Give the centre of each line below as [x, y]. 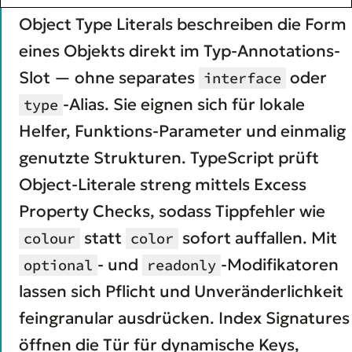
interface [242, 78]
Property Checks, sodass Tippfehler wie [172, 211]
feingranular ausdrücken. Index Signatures [184, 318]
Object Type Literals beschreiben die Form [183, 24]
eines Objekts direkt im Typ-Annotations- [180, 51]
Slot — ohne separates [109, 77]
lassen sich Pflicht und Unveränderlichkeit [181, 291]
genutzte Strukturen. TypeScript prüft [169, 158]
